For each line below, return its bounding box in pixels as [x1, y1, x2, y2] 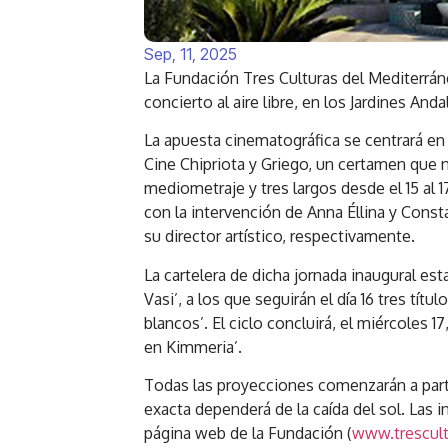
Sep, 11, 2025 [144, 43, 238, 64]
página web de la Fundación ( [144, 422, 353, 443]
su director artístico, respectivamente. [144, 226, 416, 247]
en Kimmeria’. [144, 336, 247, 357]
